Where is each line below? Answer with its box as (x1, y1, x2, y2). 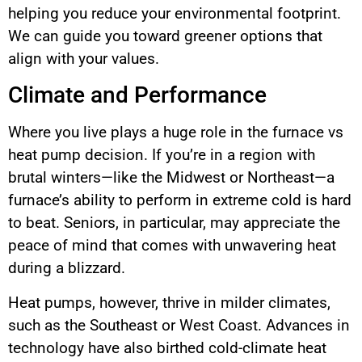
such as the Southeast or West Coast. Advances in (8, 315, 350, 335)
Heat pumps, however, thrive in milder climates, (8, 293, 330, 312)
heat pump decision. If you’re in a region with (8, 145, 315, 165)
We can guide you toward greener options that (8, 27, 322, 46)
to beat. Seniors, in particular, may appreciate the (8, 213, 340, 233)
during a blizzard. (8, 259, 125, 278)
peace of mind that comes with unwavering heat (8, 236, 336, 255)
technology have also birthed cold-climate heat (8, 338, 326, 357)
